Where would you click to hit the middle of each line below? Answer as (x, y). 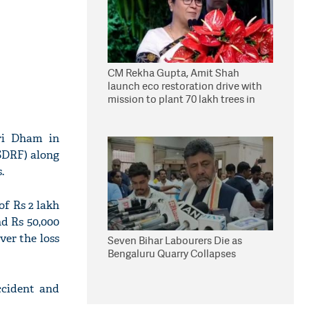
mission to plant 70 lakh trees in (181, 99)
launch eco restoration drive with (185, 86)
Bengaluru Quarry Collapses (172, 253)
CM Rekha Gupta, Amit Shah (173, 73)
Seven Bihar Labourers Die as (175, 240)
